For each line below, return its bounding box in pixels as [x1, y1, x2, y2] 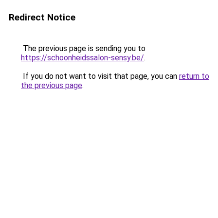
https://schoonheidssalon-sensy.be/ [21, 53, 144, 62]
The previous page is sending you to [21, 44, 145, 53]
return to [179, 72, 209, 81]
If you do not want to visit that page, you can [21, 72, 179, 81]
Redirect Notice [9, 12, 75, 23]
